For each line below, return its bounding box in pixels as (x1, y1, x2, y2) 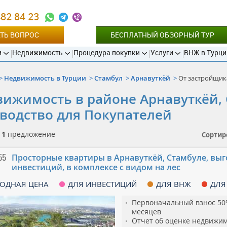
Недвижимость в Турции (4, 73, 87, 83)
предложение (6, 129, 56, 139)
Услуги (150, 47, 173, 57)
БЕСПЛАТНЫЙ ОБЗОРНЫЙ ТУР (110, 29, 214, 40)
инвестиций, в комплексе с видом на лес (12, 161, 181, 173)
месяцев (132, 206, 161, 216)
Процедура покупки (73, 47, 140, 57)
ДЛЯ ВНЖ (156, 178, 192, 189)
